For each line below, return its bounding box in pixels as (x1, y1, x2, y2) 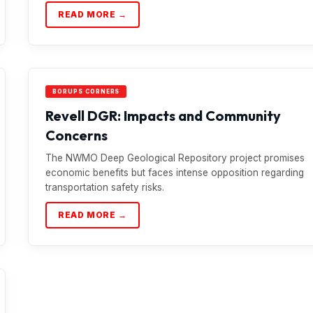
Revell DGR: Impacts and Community (45, 107, 281, 124)
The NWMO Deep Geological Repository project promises (45, 152, 305, 163)
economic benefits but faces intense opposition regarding (45, 167, 304, 178)
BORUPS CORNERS (52, 88, 120, 95)
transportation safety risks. (45, 182, 164, 193)
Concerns (45, 126, 108, 144)
